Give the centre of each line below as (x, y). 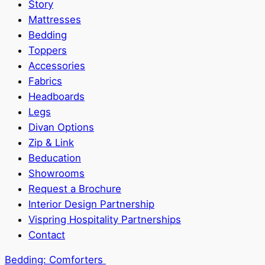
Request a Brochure (75, 188)
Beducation (55, 158)
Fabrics (45, 81)
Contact (47, 235)
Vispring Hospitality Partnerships (105, 219)
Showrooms (56, 173)
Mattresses (55, 19)
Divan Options (61, 127)
